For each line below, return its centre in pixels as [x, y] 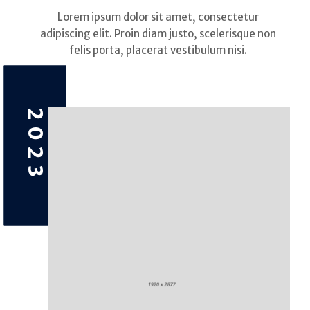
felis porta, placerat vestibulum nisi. [158, 50]
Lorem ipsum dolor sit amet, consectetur [158, 17]
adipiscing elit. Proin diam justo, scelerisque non [158, 33]
